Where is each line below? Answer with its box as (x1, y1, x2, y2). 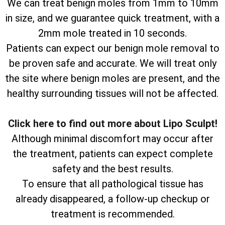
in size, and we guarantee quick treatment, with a (6, 12, 219, 25)
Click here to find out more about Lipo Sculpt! (8, 118, 217, 130)
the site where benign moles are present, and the (5, 72, 220, 85)
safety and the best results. (52, 163, 173, 175)
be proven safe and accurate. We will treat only (9, 57, 216, 70)
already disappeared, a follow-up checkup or (15, 193, 210, 205)
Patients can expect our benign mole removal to (6, 42, 219, 55)
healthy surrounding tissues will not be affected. (7, 87, 218, 100)
